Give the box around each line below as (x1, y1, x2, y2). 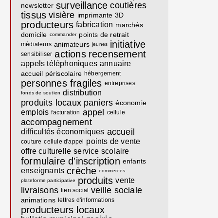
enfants (122, 157, 146, 165)
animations (21, 196, 55, 204)
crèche (67, 165, 97, 176)
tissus (21, 10, 47, 20)
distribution (63, 89, 102, 97)
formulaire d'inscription (21, 156, 120, 166)
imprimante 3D (77, 11, 124, 19)
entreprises (104, 80, 135, 87)
